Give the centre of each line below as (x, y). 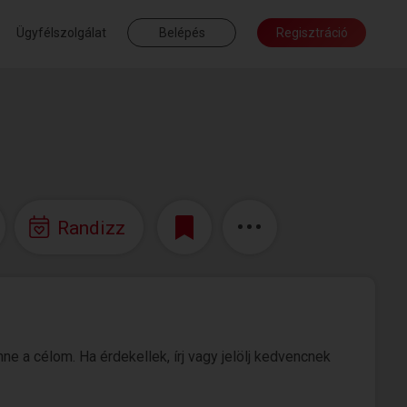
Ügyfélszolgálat (61, 33)
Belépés (182, 33)
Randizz (91, 228)
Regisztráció (312, 33)
